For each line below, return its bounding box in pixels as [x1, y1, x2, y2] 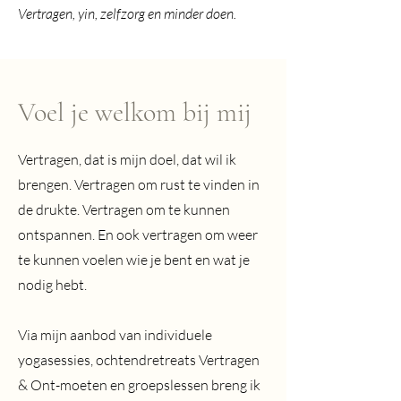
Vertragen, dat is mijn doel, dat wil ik [18, 150, 236, 168]
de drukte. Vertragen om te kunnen [18, 200, 230, 218]
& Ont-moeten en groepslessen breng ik [18, 376, 260, 394]
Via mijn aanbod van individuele [18, 326, 212, 344]
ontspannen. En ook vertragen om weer [18, 226, 258, 243]
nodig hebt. [18, 276, 87, 294]
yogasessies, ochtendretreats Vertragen [18, 351, 260, 369]
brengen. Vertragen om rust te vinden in [18, 175, 260, 193]
